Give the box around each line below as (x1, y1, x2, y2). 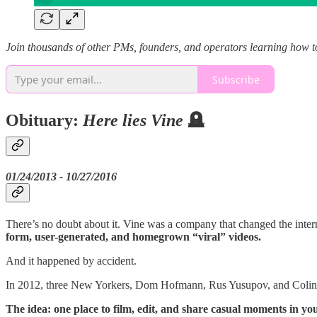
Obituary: (6, 110, 83, 129)
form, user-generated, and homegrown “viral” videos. (6, 230, 261, 243)
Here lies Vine (83, 110, 183, 129)
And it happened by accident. (6, 254, 137, 267)
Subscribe (212, 72, 260, 86)
